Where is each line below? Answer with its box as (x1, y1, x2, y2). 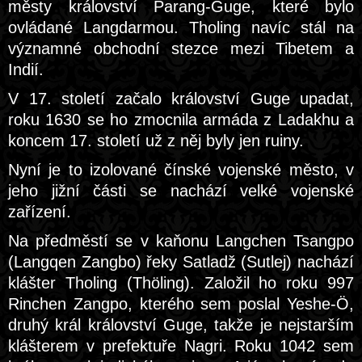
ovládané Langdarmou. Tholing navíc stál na (8, 19, 354, 36)
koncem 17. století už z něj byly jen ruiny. (8, 132, 304, 149)
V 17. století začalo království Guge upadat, (8, 90, 354, 107)
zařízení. (8, 203, 71, 221)
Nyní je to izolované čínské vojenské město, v (8, 161, 354, 179)
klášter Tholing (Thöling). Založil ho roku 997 (8, 274, 354, 292)
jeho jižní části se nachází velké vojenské (8, 182, 354, 200)
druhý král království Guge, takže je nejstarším (8, 316, 354, 334)
